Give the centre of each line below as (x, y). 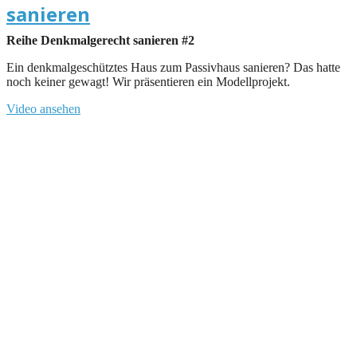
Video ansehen (43, 108)
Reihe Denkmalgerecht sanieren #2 (100, 40)
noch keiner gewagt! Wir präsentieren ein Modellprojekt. (148, 81)
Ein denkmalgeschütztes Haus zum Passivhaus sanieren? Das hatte (173, 67)
